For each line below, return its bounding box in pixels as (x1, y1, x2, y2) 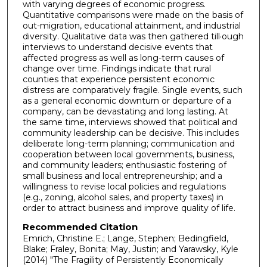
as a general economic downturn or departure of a (22, 95, 231, 106)
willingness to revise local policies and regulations (22, 181, 226, 192)
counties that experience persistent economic (22, 73, 215, 85)
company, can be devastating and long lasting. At (22, 105, 228, 117)
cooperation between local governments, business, (22, 148, 234, 160)
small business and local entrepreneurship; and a (22, 170, 222, 181)
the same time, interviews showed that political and (22, 116, 237, 128)
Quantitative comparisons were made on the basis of (22, 9, 243, 20)
